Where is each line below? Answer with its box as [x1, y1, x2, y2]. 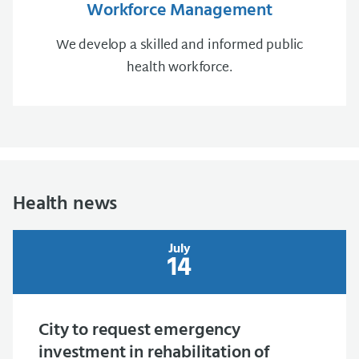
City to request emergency [38, 317, 240, 345]
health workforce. [127, 57, 232, 80]
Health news [13, 189, 118, 220]
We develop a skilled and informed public [55, 34, 304, 58]
